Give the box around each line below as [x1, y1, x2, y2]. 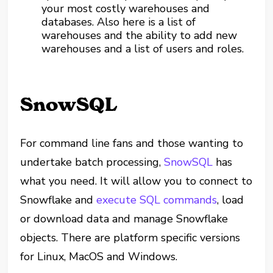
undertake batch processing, [20, 155, 165, 169]
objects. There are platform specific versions [20, 230, 241, 245]
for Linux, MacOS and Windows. [20, 249, 178, 264]
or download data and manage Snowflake [20, 211, 229, 226]
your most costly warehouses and [41, 1, 210, 16]
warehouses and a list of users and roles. [41, 41, 244, 56]
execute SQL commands [96, 193, 218, 207]
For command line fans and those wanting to [20, 136, 244, 151]
